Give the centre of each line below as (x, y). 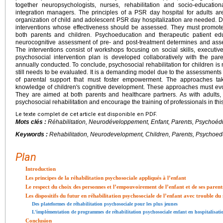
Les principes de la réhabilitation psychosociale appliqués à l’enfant (106, 177)
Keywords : (32, 134)
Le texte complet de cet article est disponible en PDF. (86, 114)
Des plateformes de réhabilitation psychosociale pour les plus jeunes (105, 204)
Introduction (41, 168)
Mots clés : (32, 122)
